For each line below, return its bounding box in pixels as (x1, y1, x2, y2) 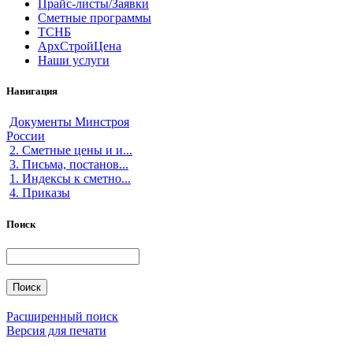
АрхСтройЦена (38, 39, 121, 53)
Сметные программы (38, 11, 151, 24)
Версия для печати (6, 323, 106, 337)
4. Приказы (9, 186, 70, 200)
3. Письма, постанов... (9, 158, 128, 172)
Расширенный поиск (6, 309, 118, 323)
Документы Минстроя (9, 115, 129, 129)
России (6, 129, 45, 143)
